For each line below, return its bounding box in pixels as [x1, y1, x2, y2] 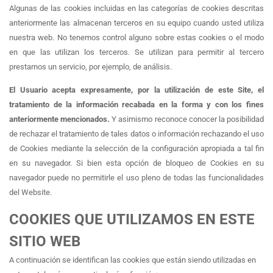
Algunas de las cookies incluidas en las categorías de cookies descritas [9, 3, 264, 13]
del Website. [9, 188, 52, 197]
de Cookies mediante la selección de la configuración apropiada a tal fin [9, 144, 264, 154]
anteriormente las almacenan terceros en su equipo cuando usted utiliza [9, 18, 264, 27]
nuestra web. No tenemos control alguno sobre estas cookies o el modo [9, 32, 264, 42]
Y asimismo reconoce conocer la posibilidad [110, 115, 264, 124]
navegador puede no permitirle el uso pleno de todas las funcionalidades [9, 173, 264, 183]
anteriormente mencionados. [9, 115, 110, 124]
